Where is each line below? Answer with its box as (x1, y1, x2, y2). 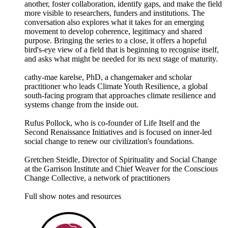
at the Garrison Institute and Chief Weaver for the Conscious (24, 164, 218, 174)
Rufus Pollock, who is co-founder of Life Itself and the (24, 119, 200, 128)
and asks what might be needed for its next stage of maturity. (24, 54, 218, 64)
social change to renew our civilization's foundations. (24, 137, 196, 146)
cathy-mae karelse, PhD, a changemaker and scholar (24, 73, 192, 82)
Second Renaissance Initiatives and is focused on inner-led (24, 128, 212, 137)
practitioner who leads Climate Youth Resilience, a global (24, 82, 208, 91)
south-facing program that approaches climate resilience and (24, 91, 216, 100)
